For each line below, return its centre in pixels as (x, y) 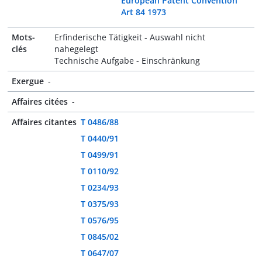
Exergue (28, 81)
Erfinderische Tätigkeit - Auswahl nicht (130, 37)
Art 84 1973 (144, 12)
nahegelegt (76, 49)
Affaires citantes (44, 122)
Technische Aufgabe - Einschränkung (127, 61)
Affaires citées (40, 101)
